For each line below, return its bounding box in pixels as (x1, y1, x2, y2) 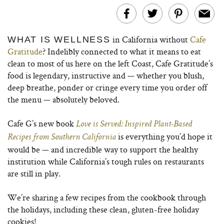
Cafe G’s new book (7, 117, 76, 129)
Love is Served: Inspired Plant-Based (76, 120, 192, 129)
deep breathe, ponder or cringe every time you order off (7, 81, 207, 93)
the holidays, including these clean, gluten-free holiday (7, 203, 199, 215)
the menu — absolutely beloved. (7, 93, 119, 105)
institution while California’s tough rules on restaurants (7, 155, 204, 167)
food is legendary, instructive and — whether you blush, (7, 69, 204, 81)
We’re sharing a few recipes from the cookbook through (7, 191, 206, 203)
